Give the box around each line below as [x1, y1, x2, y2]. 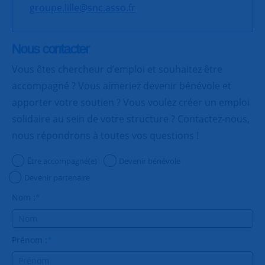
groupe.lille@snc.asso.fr [30, 1, 136, 15]
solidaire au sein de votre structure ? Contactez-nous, [12, 112, 250, 126]
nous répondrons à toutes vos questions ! [12, 129, 199, 143]
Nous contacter [12, 41, 89, 56]
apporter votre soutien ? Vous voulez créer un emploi [12, 96, 250, 109]
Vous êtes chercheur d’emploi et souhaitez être [12, 63, 222, 76]
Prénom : [12, 234, 47, 245]
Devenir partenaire [24, 173, 90, 183]
